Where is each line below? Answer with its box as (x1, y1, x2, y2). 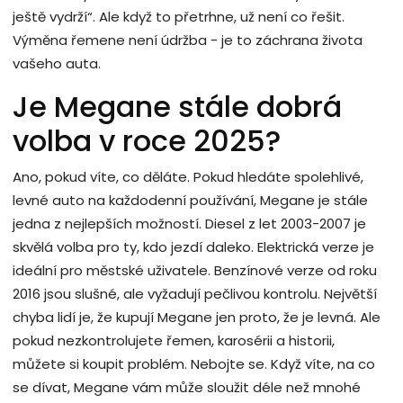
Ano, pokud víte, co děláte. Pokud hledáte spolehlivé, (13, 166, 363, 186)
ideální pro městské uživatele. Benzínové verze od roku (13, 260, 377, 280)
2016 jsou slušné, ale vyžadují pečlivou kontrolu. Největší (13, 283, 377, 303)
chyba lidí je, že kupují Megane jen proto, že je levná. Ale (13, 307, 381, 327)
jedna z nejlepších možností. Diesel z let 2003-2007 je (13, 213, 366, 233)
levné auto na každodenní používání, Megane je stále (13, 190, 368, 210)
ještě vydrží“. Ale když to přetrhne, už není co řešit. (13, 6, 345, 26)
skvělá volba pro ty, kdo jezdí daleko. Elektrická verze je (13, 237, 374, 256)
